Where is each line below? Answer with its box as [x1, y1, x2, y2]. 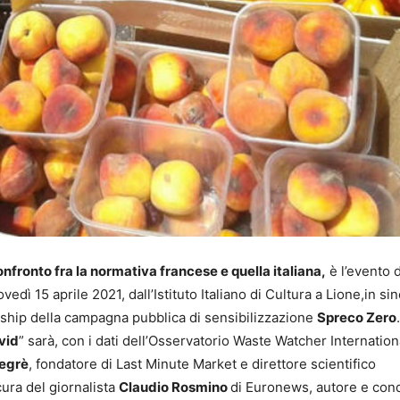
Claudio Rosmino [119, 379, 230, 396]
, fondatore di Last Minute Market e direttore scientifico [29, 355, 376, 373]
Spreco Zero [317, 309, 396, 327]
